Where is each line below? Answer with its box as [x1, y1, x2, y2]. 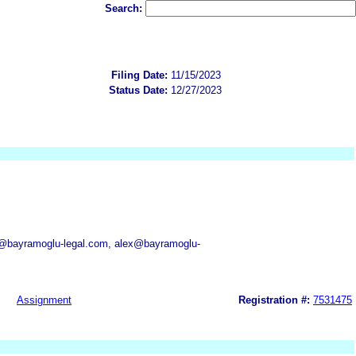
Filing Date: [111, 68, 168, 81]
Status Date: [109, 83, 168, 96]
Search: [105, 2, 145, 14]
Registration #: [238, 293, 310, 306]
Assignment [17, 293, 72, 306]
